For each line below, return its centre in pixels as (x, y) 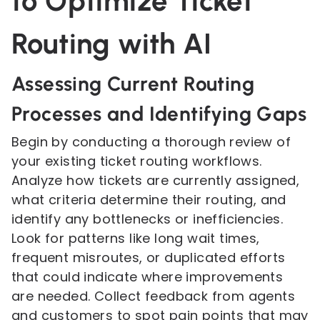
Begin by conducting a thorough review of (151, 142)
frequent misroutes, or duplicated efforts (149, 257)
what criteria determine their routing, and (149, 200)
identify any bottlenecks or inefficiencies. (147, 219)
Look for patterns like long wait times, (136, 238)
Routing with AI (111, 44)
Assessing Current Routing (133, 84)
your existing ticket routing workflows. (137, 161)
